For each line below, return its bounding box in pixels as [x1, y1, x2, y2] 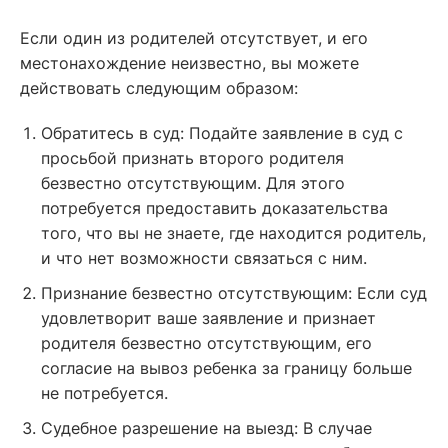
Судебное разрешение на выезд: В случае [40, 417, 372, 438]
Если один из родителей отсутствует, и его [20, 27, 368, 48]
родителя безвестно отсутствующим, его [40, 333, 372, 354]
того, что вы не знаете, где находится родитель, [40, 223, 426, 244]
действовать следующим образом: [20, 77, 298, 98]
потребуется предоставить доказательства [40, 198, 388, 219]
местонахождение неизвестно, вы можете [20, 52, 359, 73]
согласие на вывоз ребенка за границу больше [40, 358, 412, 379]
